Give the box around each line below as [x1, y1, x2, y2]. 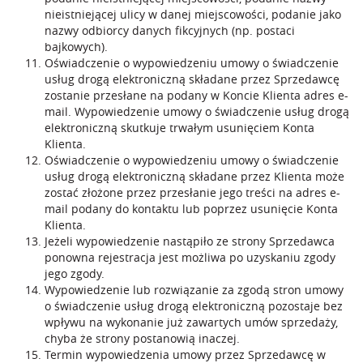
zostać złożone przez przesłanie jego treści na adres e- [45, 185, 340, 200]
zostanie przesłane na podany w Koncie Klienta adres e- [45, 88, 348, 103]
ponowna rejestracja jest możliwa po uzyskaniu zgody [45, 250, 335, 265]
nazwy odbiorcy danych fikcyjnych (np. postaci [45, 23, 295, 38]
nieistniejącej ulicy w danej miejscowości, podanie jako [45, 6, 341, 22]
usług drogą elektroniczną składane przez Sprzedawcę [45, 71, 340, 87]
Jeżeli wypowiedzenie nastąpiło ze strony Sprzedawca [45, 233, 335, 249]
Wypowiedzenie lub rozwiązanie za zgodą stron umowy [45, 282, 344, 297]
